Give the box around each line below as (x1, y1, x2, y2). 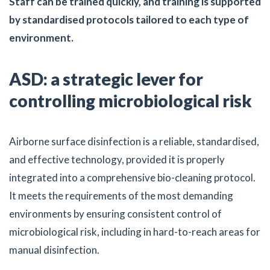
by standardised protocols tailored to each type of (9, 13, 249, 27)
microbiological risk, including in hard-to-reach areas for (9, 225, 260, 239)
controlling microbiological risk (9, 90, 252, 111)
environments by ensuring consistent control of (9, 207, 222, 221)
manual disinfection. (9, 243, 99, 257)
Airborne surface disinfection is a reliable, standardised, (9, 135, 259, 148)
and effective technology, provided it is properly (9, 153, 225, 166)
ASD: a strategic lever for (9, 69, 203, 90)
